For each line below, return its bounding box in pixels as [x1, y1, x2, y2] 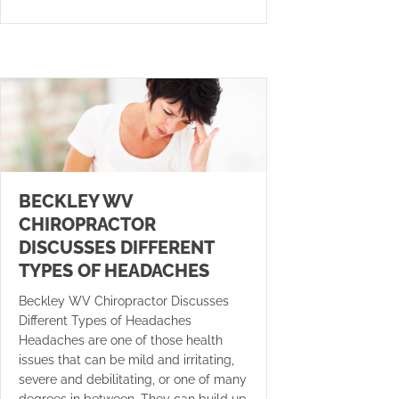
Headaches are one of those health [19, 332, 223, 347]
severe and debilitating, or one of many [19, 371, 247, 387]
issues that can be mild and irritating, [19, 352, 234, 367]
